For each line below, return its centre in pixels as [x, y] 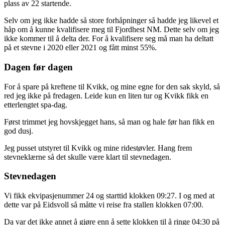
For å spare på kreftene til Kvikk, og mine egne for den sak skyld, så [112, 86]
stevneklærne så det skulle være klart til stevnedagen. [89, 157]
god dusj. [19, 131]
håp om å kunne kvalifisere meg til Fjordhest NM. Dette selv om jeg [111, 30]
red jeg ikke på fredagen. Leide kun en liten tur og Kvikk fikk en [106, 95]
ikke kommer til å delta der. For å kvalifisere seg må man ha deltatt [109, 39]
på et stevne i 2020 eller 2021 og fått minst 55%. [80, 48]
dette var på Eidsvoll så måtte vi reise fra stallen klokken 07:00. [104, 204]
